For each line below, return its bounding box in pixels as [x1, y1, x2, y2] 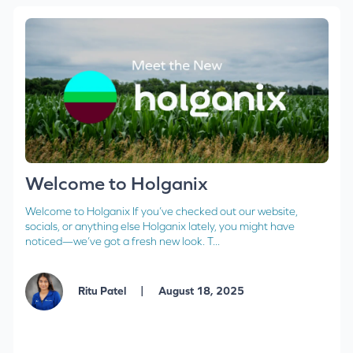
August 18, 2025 [155, 284, 244, 297]
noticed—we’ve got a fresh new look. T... [24, 235, 220, 248]
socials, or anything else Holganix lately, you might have [24, 220, 295, 233]
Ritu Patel [77, 284, 128, 297]
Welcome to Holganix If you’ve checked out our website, [24, 205, 298, 218]
